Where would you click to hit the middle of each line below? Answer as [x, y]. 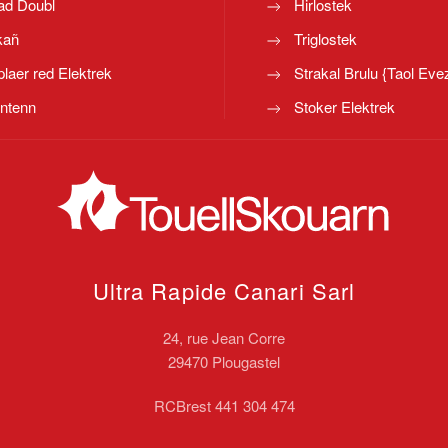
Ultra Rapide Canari [198, 290]
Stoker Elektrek [344, 107]
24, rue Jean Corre [224, 337]
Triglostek [325, 39]
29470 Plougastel [224, 361]
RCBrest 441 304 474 [224, 405]
